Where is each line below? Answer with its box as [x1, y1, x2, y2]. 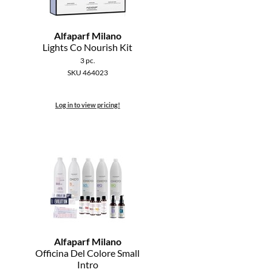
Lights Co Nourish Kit [42, 41, 133, 53]
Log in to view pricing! [55, 101, 120, 109]
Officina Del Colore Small [35, 247, 140, 259]
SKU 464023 [67, 68, 108, 78]
